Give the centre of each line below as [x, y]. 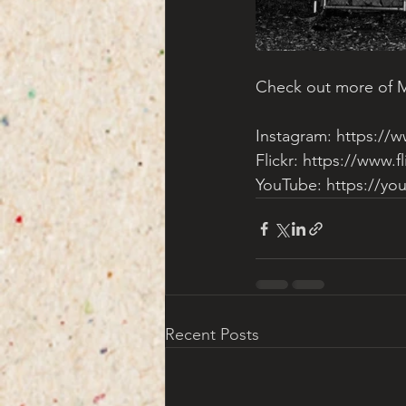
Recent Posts [212, 334]
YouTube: [291, 185]
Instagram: [296, 136]
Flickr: [279, 160]
